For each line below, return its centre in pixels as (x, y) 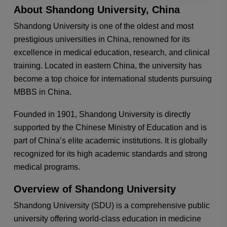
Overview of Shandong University (94, 189)
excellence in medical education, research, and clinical (111, 52)
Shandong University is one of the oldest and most (103, 26)
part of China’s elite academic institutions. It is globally (110, 140)
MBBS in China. (42, 92)
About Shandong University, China (97, 10)
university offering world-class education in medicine (107, 218)
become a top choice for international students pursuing (112, 79)
